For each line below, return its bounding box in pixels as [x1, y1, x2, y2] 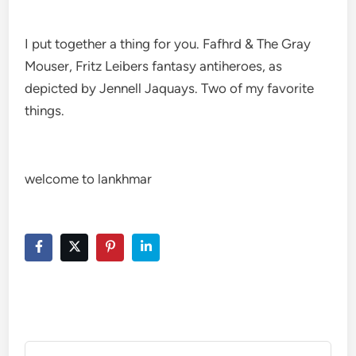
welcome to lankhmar [25, 170, 153, 187]
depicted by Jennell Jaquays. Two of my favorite [25, 79, 315, 96]
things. [25, 102, 65, 118]
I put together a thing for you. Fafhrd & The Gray [25, 35, 311, 52]
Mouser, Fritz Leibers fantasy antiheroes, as [25, 57, 283, 74]
